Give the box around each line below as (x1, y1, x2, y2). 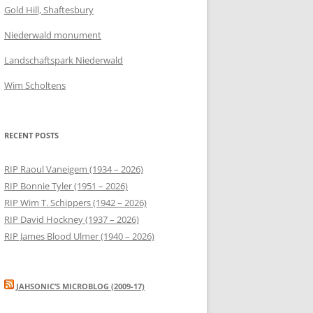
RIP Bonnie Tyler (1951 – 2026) (4, 179, 128, 192)
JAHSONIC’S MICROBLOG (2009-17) (16, 280, 145, 291)
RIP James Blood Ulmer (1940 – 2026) (4, 229, 154, 242)
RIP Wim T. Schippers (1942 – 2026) (4, 196, 147, 209)
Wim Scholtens (4, 78, 66, 92)
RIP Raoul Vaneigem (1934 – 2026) (4, 162, 143, 175)
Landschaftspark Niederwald (4, 53, 123, 66)
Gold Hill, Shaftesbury (4, 3, 94, 16)
